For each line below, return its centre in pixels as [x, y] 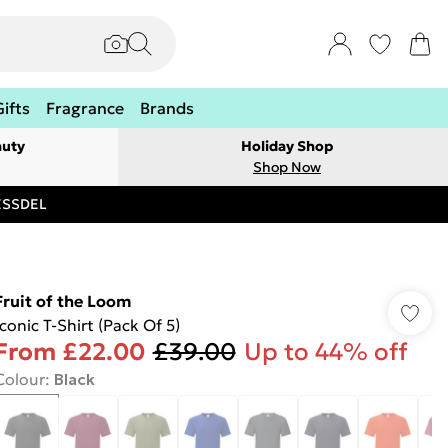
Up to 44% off [325, 352]
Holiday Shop [287, 146]
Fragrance [85, 108]
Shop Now [287, 167]
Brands [167, 108]
